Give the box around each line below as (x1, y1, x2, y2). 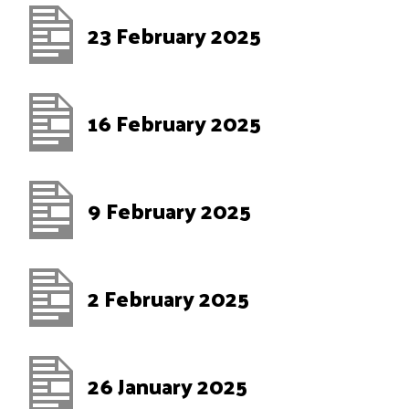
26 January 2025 (88, 365, 247, 405)
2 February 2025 (88, 278, 249, 318)
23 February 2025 (88, 15, 261, 55)
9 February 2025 (88, 190, 251, 230)
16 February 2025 (88, 102, 261, 142)
